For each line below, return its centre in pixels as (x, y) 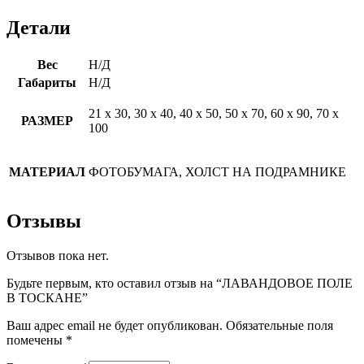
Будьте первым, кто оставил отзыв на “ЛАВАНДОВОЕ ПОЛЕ (180, 284)
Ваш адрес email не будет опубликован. (115, 326)
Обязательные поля (279, 326)
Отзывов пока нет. (58, 256)
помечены (36, 340)
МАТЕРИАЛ (47, 171)
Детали (39, 27)
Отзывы (44, 221)
